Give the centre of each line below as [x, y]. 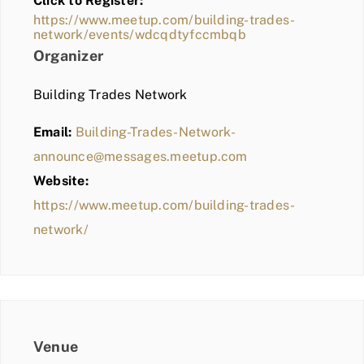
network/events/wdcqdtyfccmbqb [140, 35]
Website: [61, 181]
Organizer [69, 56]
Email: [53, 132]
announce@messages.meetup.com [141, 157]
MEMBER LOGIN [72, 48]
